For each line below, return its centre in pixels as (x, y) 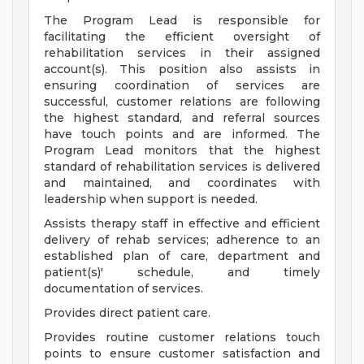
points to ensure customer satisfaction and (182, 354)
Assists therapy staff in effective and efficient (182, 224)
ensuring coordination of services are (182, 86)
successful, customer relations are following (182, 102)
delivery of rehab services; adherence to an (182, 240)
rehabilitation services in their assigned (182, 53)
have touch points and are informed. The (182, 134)
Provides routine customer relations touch (182, 338)
